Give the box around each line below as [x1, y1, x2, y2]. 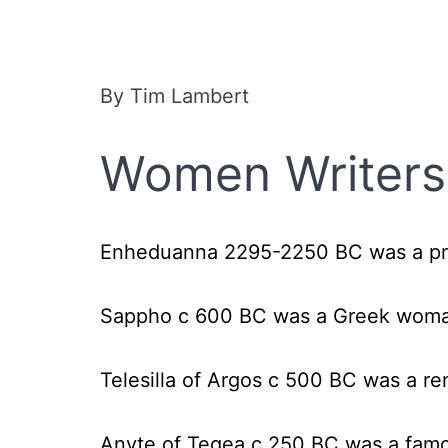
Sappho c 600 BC [100, 304, 273, 328]
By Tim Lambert [100, 84, 249, 108]
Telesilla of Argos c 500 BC [100, 368, 357, 392]
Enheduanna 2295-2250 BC [100, 240, 363, 264]
